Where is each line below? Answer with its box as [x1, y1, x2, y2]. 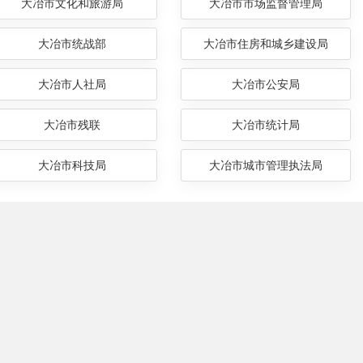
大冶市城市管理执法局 [209, 160, 322, 172]
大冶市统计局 [232, 119, 300, 131]
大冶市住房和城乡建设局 [203, 38, 328, 50]
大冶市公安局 [232, 79, 300, 91]
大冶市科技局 [38, 160, 106, 172]
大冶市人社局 [38, 79, 106, 91]
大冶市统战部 [38, 38, 106, 50]
